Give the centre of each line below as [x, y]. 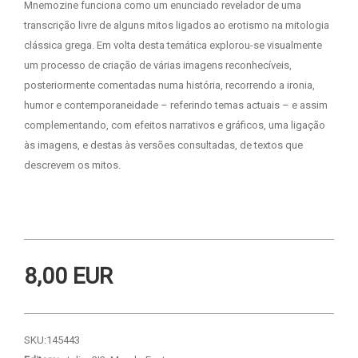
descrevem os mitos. [72, 165]
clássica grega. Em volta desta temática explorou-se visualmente [173, 45]
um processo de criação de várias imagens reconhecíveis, [158, 65]
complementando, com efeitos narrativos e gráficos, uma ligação [175, 125]
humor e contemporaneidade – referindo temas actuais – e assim [176, 105]
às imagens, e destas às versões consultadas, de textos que [163, 145]
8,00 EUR [68, 276]
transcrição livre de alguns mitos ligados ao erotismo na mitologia [177, 25]
